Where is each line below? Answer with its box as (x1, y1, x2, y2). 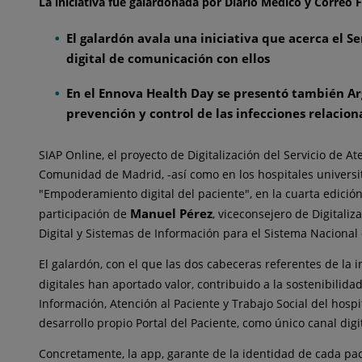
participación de (39, 205, 130, 221)
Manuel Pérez (130, 204, 213, 221)
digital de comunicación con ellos (65, 50, 270, 66)
